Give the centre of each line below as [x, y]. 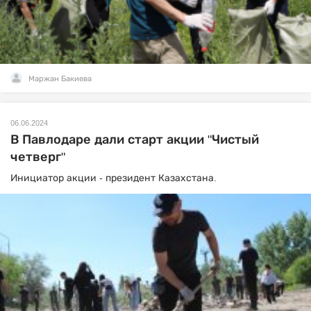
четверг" [38, 157]
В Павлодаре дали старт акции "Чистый [135, 139]
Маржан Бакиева [60, 78]
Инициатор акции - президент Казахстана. [114, 177]
